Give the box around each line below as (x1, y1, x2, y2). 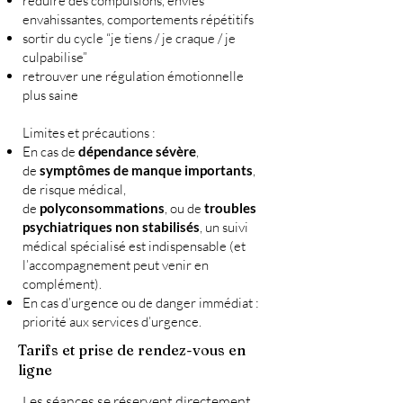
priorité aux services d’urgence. (22, 313, 201, 331)
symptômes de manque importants (40, 162, 253, 179)
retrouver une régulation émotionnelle (22, 67, 244, 85)
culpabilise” (22, 49, 87, 67)
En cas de (22, 143, 78, 161)
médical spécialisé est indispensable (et (22, 237, 246, 255)
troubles (204, 200, 256, 217)
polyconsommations (40, 200, 165, 217)
